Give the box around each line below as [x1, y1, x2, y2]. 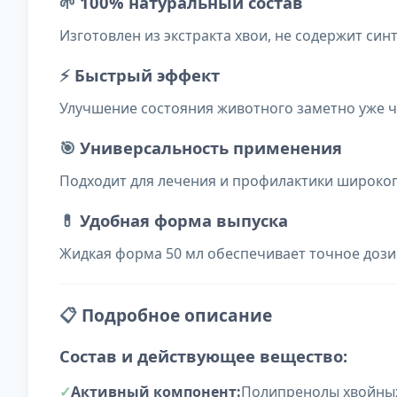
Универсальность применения [80, 136, 342, 160]
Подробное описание [82, 303, 272, 328]
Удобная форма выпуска [80, 209, 288, 232]
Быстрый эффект [74, 64, 220, 87]
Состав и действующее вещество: [59, 345, 347, 368]
